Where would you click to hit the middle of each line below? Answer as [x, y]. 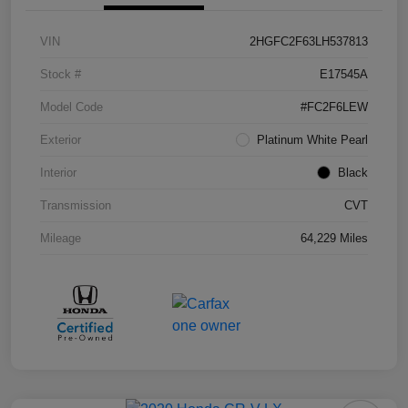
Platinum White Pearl [312, 140]
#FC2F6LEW [334, 107]
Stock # [61, 75]
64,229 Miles [334, 239]
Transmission [76, 206]
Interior [58, 173]
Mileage [61, 239]
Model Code [71, 107]
